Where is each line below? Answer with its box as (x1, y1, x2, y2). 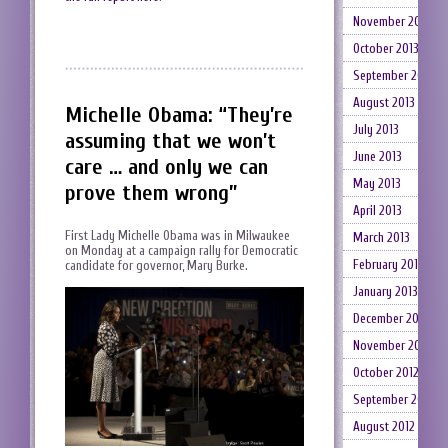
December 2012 (352, 311, 429, 326)
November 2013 (352, 14, 431, 29)
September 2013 (352, 68, 434, 83)
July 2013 (352, 122, 399, 137)
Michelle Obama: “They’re (65, 102, 293, 129)
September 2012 (352, 392, 434, 407)
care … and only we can (65, 154, 268, 181)
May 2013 (352, 176, 401, 191)
